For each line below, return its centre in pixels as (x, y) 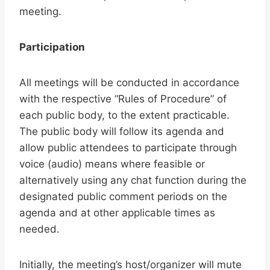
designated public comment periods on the (123, 197)
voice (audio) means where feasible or (112, 164)
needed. (39, 229)
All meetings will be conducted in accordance (129, 83)
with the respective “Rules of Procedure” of (123, 99)
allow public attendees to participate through (128, 148)
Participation (52, 47)
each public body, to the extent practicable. (124, 115)
